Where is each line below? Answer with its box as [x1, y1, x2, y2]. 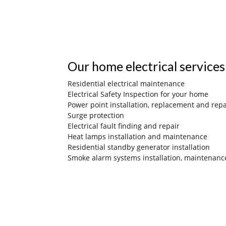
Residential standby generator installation [68, 142, 210, 152]
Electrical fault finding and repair [68, 121, 180, 131]
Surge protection [68, 110, 125, 120]
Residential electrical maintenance [68, 78, 185, 88]
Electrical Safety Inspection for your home [68, 89, 209, 99]
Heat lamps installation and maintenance [68, 131, 208, 141]
